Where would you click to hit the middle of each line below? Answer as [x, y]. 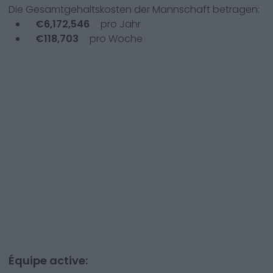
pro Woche [115, 39]
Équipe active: [48, 261]
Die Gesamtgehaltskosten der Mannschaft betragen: [134, 9]
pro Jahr [119, 24]
